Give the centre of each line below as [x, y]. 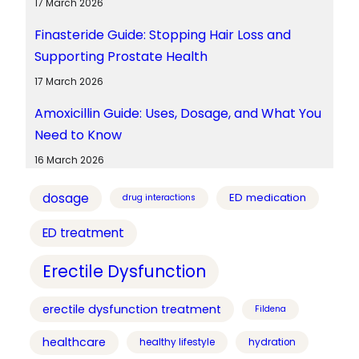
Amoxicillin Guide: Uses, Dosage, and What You [177, 113]
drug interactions [159, 198]
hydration [272, 343]
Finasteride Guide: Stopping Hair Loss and [162, 34]
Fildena [270, 309]
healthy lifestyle [177, 343]
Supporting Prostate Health [121, 56]
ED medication [268, 198]
